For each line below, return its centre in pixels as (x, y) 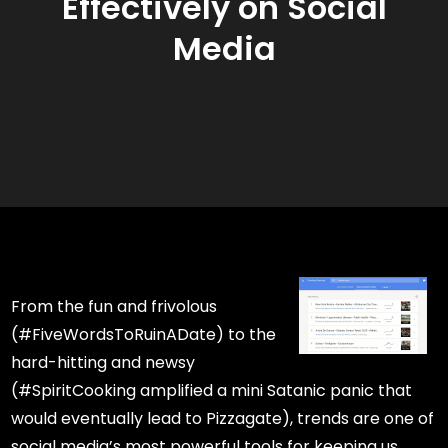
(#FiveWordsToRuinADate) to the (144, 335)
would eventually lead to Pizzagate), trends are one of (223, 419)
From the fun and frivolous (114, 307)
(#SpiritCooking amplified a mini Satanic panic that (212, 391)
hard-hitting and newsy (103, 363)
